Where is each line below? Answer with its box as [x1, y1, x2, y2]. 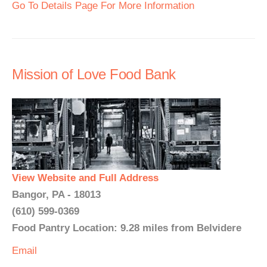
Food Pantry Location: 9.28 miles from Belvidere [12, 222, 241, 234]
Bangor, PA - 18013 [12, 189, 101, 200]
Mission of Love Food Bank [12, 66, 176, 82]
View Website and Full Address [12, 172, 159, 184]
